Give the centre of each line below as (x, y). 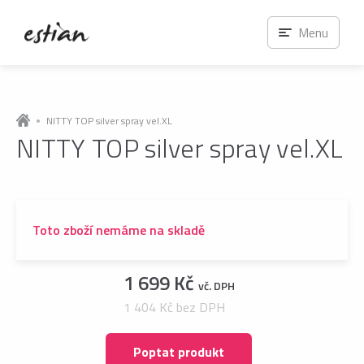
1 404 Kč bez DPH (174, 307)
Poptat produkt (179, 351)
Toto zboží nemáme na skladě (119, 230)
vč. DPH (216, 286)
